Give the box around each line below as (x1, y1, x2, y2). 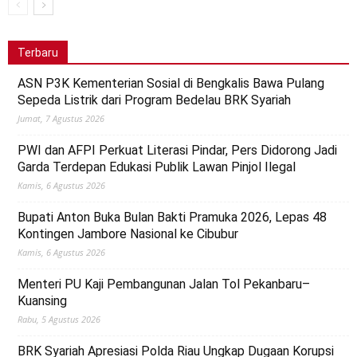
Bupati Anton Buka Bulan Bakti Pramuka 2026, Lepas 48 (18, 210, 327, 226)
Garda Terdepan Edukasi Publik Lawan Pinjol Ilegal (18, 159, 296, 175)
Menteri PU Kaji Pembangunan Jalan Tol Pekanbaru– (18, 277, 310, 292)
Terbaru (18, 46, 58, 60)
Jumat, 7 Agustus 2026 (18, 112, 104, 125)
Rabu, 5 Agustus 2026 (18, 313, 100, 326)
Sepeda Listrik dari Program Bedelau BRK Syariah (18, 92, 291, 108)
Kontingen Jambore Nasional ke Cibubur (18, 226, 238, 242)
